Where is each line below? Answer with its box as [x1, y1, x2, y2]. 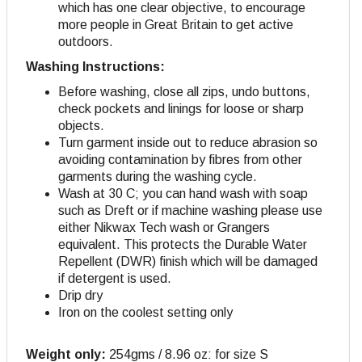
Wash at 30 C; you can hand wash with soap [58, 187, 308, 201]
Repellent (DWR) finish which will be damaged [58, 255, 318, 269]
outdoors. [58, 35, 113, 49]
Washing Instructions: [26, 60, 165, 74]
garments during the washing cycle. [58, 170, 257, 184]
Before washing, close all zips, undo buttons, [58, 85, 310, 99]
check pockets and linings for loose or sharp [58, 102, 304, 116]
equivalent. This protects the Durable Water [58, 238, 307, 252]
